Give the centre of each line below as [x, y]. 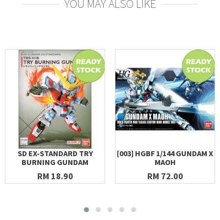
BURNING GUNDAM [55, 162]
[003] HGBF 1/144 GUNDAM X [165, 153]
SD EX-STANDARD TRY [55, 153]
